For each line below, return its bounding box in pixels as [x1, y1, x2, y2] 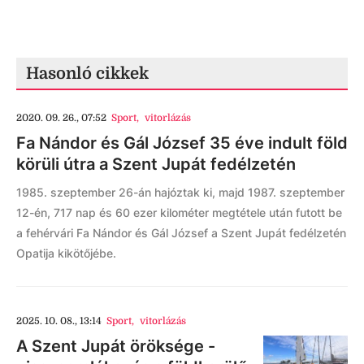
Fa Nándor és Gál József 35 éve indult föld [16, 133, 348, 153]
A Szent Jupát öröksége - [16, 336, 215, 356]
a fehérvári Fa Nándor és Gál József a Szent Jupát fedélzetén [16, 226, 346, 240]
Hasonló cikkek [26, 64, 149, 83]
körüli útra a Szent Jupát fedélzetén [16, 154, 296, 174]
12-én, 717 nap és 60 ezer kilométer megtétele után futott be [16, 206, 342, 219]
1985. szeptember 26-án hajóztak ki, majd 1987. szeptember [16, 185, 344, 199]
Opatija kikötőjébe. [16, 246, 116, 260]
